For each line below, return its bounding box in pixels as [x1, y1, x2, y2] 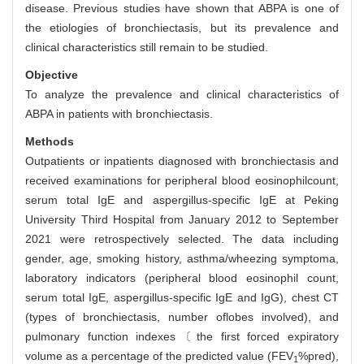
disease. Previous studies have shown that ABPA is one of [25, 2, 339, 15]
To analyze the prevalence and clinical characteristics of [25, 88, 339, 102]
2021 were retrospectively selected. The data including [25, 232, 339, 246]
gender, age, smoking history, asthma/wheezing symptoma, [25, 252, 339, 266]
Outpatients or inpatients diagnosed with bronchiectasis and [25, 154, 339, 168]
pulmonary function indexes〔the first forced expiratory [25, 330, 339, 344]
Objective [25, 68, 78, 82]
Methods [25, 135, 74, 149]
